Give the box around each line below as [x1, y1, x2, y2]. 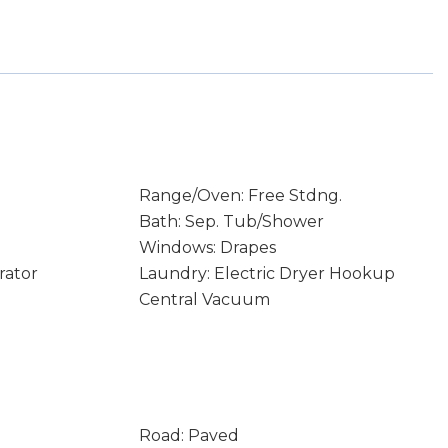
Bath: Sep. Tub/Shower [138, 212, 324, 231]
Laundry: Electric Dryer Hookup [138, 264, 395, 283]
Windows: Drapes [138, 238, 276, 257]
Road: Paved [138, 426, 239, 445]
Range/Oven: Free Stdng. [138, 186, 342, 205]
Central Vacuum [138, 290, 270, 309]
